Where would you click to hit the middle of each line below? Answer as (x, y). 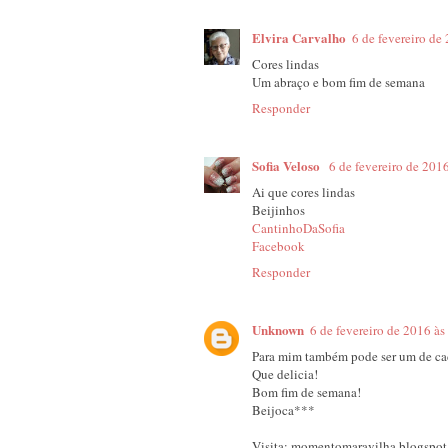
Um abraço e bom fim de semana (338, 81)
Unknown (278, 330)
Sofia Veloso (287, 165)
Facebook (278, 245)
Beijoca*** (283, 410)
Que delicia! (285, 374)
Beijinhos (278, 209)
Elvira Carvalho (299, 37)
